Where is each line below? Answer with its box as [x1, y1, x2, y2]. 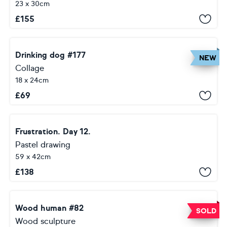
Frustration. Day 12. [15, 127, 91, 136]
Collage [15, 63, 44, 73]
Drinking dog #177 [15, 50, 86, 60]
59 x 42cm [15, 153, 51, 161]
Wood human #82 [15, 203, 84, 213]
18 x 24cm [15, 76, 49, 85]
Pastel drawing [15, 140, 70, 149]
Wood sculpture [15, 216, 75, 226]
